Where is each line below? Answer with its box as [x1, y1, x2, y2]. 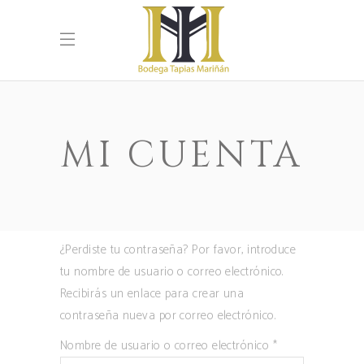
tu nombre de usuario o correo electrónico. [60, 262, 284, 282]
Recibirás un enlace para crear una [60, 284, 245, 304]
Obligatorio [276, 335, 335, 355]
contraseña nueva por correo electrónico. [60, 305, 275, 326]
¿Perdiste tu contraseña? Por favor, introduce [60, 240, 297, 260]
